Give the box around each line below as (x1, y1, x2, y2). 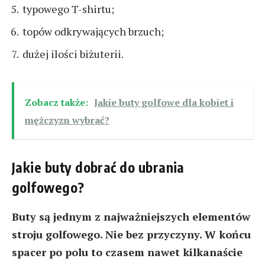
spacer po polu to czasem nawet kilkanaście (12, 245, 243, 260)
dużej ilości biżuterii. (22, 47, 124, 62)
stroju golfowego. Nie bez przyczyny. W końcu (12, 227, 251, 242)
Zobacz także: (25, 95, 88, 109)
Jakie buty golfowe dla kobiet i (94, 95, 234, 109)
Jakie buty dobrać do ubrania (12, 158, 185, 176)
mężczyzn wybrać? (25, 113, 109, 127)
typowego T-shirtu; (22, 2, 114, 17)
